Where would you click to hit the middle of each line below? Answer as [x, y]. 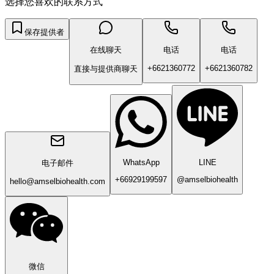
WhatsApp [141, 162]
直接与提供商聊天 [106, 69]
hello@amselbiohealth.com [57, 182]
